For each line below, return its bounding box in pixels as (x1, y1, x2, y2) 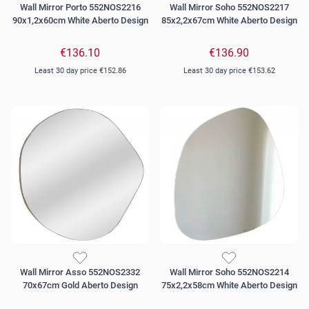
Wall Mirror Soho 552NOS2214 (169, 267, 289, 278)
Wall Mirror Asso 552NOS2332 (20, 267, 140, 278)
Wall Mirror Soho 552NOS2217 (169, 2, 289, 13)
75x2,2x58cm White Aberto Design (161, 280, 297, 291)
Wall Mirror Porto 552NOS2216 (19, 2, 141, 13)
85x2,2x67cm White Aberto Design (161, 15, 297, 26)
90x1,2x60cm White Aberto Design (12, 15, 148, 26)
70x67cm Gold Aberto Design (22, 280, 138, 291)
